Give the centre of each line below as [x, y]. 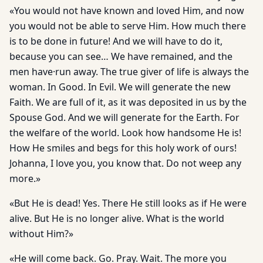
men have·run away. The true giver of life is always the [129, 72]
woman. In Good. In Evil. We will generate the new [120, 87]
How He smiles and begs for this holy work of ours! [123, 148]
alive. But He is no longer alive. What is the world [117, 218]
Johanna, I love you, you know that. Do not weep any [125, 163]
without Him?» [41, 234]
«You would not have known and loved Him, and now [127, 11]
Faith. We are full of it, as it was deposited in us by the [128, 102]
